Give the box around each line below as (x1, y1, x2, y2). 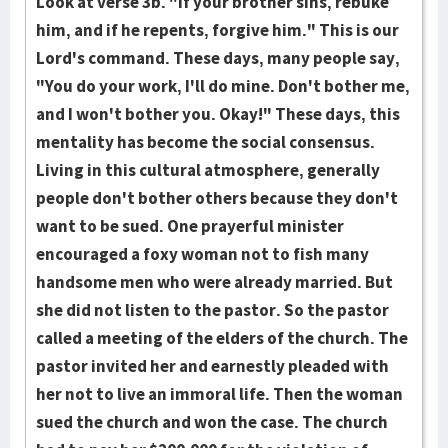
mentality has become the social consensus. (36, 131, 375, 153)
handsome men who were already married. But (36, 271, 393, 293)
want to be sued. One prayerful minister (36, 215, 344, 237)
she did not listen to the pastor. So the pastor (36, 299, 389, 321)
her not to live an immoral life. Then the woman (36, 383, 403, 405)
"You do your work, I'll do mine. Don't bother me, (36, 75, 410, 97)
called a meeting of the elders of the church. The (36, 327, 408, 349)
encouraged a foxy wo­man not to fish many (36, 243, 369, 265)
